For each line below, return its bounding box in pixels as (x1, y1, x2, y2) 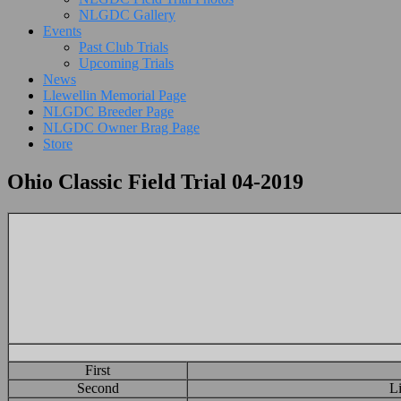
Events (43, 23, 81, 39)
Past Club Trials (79, 39, 168, 55)
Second (76, 380, 119, 397)
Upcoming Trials (79, 55, 174, 72)
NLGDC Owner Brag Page (43, 120, 200, 136)
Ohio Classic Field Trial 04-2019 (7, 170, 303, 194)
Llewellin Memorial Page (43, 88, 186, 104)
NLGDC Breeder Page (43, 104, 174, 120)
